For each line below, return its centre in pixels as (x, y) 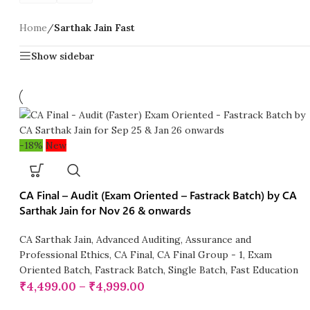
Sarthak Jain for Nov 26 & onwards (106, 210)
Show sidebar (63, 56)
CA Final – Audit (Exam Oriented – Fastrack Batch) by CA (158, 195)
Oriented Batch (55, 270)
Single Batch (197, 270)
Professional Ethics (65, 255)
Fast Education (265, 270)
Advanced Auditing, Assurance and (174, 240)
